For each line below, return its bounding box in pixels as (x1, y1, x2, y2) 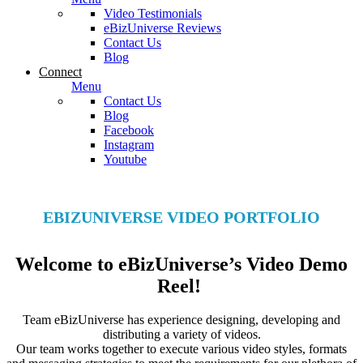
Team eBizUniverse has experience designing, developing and (23, 313, 340, 327)
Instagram (104, 138, 154, 152)
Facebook (104, 123, 154, 137)
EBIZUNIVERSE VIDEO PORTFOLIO (43, 207, 320, 226)
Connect (39, 65, 82, 79)
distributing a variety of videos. (102, 327, 261, 342)
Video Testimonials (104, 6, 202, 20)
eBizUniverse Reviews (104, 21, 221, 35)
